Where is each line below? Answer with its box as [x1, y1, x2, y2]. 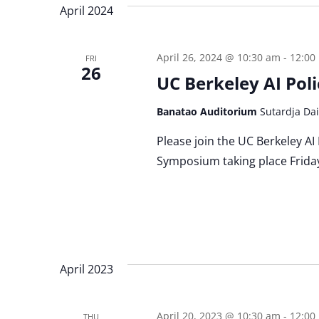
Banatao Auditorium [156, 105, 260, 119]
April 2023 [60, 261, 113, 277]
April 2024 [60, 3, 113, 19]
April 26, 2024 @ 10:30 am [156, 51, 281, 65]
